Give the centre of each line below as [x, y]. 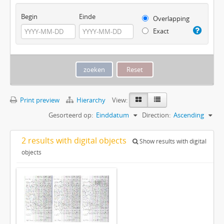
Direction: [156, 115]
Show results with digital [172, 141]
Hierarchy [91, 100]
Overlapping [170, 19]
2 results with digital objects [75, 141]
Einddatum [112, 115]
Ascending [189, 115]
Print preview [39, 100]
